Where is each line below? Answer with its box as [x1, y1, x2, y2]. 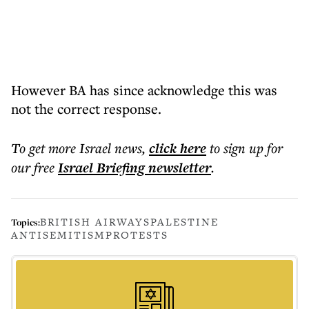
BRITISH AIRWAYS [40, 215, 150, 229]
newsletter [145, 158, 211, 177]
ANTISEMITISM [11, 228, 106, 242]
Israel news [79, 139, 142, 157]
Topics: [11, 215, 40, 228]
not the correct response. [11, 99, 165, 118]
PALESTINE [150, 215, 219, 229]
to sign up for [210, 139, 283, 157]
